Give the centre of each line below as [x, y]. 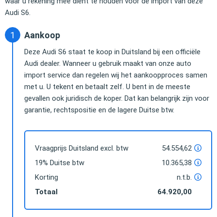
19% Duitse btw [60, 163]
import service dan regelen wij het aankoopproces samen [116, 75]
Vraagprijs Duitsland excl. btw [82, 148]
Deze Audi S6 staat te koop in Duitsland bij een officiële [112, 52]
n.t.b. [184, 177]
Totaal [46, 192]
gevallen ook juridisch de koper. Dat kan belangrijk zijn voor [117, 98]
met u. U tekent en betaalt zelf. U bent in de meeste [107, 86]
